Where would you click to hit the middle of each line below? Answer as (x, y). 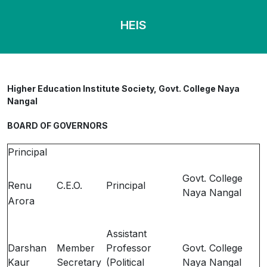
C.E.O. (69, 185)
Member (76, 248)
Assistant (126, 234)
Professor (129, 248)
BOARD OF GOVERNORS (58, 125)
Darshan (27, 248)
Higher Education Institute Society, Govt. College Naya (123, 89)
